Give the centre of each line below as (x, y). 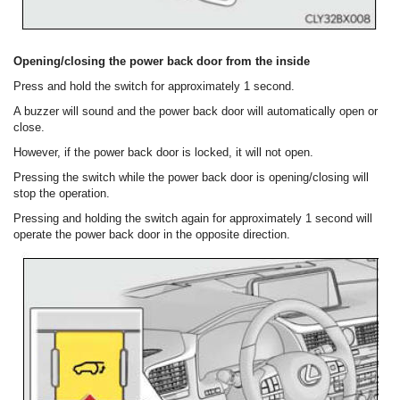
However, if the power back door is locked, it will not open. (163, 153)
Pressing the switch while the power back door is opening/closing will (191, 178)
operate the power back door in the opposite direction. (152, 235)
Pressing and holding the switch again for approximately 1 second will (193, 219)
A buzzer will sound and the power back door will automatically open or (196, 112)
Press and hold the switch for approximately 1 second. (154, 87)
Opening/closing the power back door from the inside (162, 62)
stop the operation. (62, 194)
